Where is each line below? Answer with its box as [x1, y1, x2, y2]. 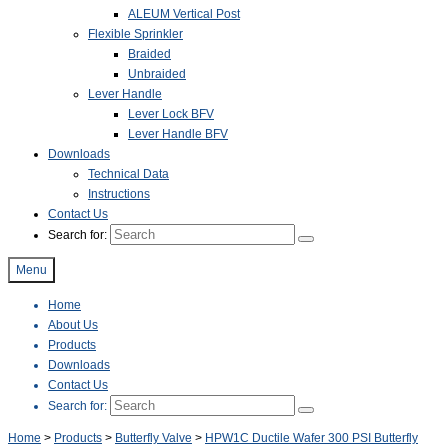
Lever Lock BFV [128, 107, 214, 121]
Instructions [88, 187, 150, 201]
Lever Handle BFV [128, 127, 228, 141]
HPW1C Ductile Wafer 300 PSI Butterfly [205, 431, 418, 445]
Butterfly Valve [115, 431, 192, 445]
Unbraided [128, 67, 186, 81]
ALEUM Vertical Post [128, 7, 240, 21]
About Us [48, 318, 98, 332]
